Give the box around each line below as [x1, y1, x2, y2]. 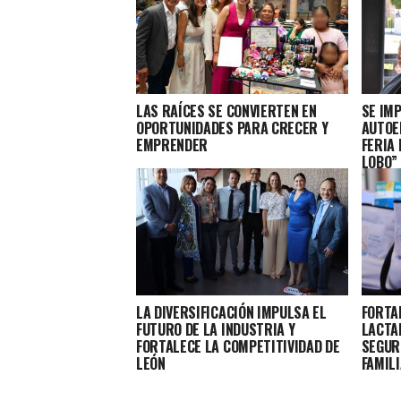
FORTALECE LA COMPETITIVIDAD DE [136, 336, 340, 358]
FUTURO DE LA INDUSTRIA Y [136, 319, 295, 341]
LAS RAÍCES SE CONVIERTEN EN [136, 100, 317, 123]
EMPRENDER [136, 134, 209, 157]
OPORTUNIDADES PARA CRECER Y [136, 117, 328, 140]
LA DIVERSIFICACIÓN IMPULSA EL [136, 302, 327, 324]
